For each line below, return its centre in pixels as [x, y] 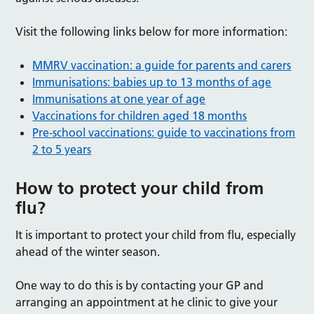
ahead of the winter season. [88, 252]
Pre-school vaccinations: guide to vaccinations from [164, 132]
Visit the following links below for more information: [152, 32]
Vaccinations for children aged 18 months [140, 116]
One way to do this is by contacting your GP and [140, 285]
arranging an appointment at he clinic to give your [147, 302]
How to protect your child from [140, 188]
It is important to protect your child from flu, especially [156, 235]
